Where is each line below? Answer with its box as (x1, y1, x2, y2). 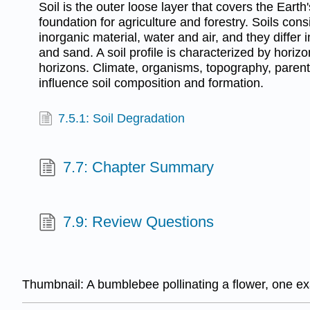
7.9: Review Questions (63, 213, 215, 231)
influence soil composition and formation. (39, 76, 264, 91)
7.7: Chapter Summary (63, 158, 215, 176)
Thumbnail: (22, 277, 86, 292)
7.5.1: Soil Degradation (58, 111, 185, 125)
